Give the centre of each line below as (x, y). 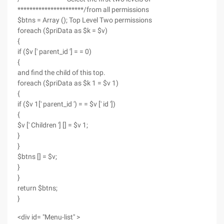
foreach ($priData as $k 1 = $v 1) (68, 83)
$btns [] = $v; (37, 156)
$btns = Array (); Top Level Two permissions (85, 20)
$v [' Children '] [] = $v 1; (53, 125)
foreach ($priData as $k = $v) (62, 30)
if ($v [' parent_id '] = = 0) (54, 51)
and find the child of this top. (61, 72)
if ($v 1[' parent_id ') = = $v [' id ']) (66, 104)
